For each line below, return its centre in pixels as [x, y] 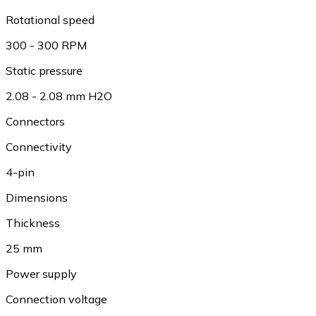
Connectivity [39, 147]
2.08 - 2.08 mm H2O [59, 96]
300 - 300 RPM [46, 45]
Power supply [41, 274]
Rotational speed [50, 20]
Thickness [33, 223]
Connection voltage [56, 299]
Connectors [35, 121]
